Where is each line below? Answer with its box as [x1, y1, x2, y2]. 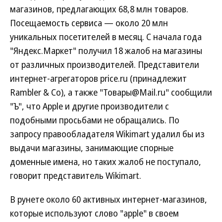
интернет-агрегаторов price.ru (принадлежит [10, 72, 187, 85]
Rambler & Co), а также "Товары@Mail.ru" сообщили [10, 86, 212, 99]
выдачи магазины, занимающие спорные [10, 142, 173, 154]
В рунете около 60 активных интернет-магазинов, [10, 193, 207, 206]
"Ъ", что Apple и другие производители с [10, 100, 169, 112]
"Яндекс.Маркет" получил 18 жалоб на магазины [10, 45, 202, 57]
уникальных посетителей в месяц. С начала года [10, 31, 202, 43]
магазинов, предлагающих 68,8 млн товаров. [10, 3, 188, 15]
